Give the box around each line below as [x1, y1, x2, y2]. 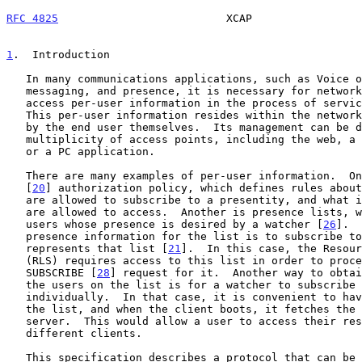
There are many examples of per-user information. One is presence [6, 169, 26, 182]
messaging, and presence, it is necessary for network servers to [6, 84, 26, 97]
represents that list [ [26, 242, 168, 255]
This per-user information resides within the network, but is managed [6, 108, 26, 121]
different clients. [6, 326, 26, 339]
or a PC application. [6, 145, 26, 158]
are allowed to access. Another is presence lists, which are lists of [6, 205, 26, 218]
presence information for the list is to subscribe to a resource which [6, 229, 26, 242]
